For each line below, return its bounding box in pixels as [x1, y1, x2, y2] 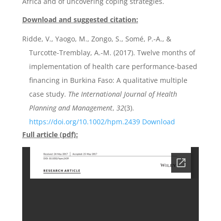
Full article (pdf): [22, 130, 78, 139]
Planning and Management [29, 103, 112, 112]
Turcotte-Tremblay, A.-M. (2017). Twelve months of [29, 48, 195, 57]
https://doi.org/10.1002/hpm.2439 [29, 117, 140, 126]
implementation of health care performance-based [29, 62, 197, 71]
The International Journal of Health [68, 89, 177, 99]
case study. [29, 89, 68, 99]
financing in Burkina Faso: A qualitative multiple [29, 75, 187, 85]
